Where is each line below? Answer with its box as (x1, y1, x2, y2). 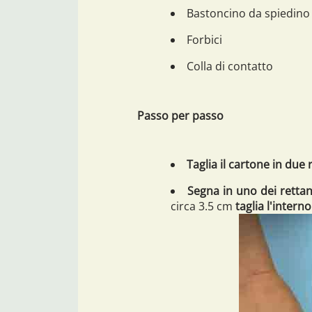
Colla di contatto (187, 58, 273, 74)
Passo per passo (137, 107, 224, 123)
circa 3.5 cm (171, 198, 235, 214)
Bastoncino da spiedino (187, 5, 310, 21)
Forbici (187, 31, 222, 47)
